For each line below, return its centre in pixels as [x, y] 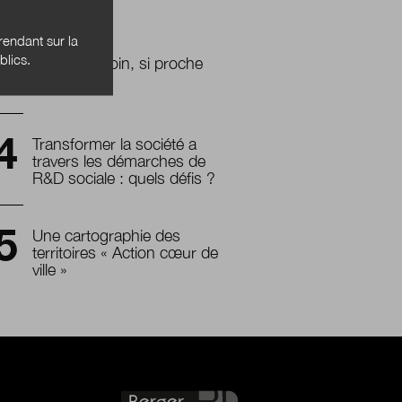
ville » [50, 270]
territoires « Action [96, 253]
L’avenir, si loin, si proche [118, 64]
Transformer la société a [114, 144]
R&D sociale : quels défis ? [124, 179]
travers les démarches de [119, 162]
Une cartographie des [106, 236]
